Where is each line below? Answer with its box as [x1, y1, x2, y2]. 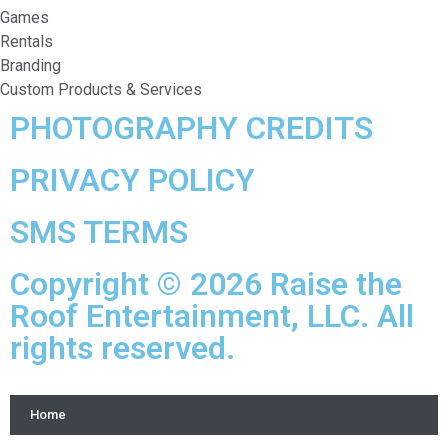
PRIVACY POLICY [10, 161, 255, 200]
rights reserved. [10, 329, 235, 368]
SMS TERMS [10, 213, 188, 252]
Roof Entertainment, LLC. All [10, 297, 414, 336]
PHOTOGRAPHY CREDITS [10, 109, 373, 148]
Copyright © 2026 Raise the [10, 265, 402, 304]
